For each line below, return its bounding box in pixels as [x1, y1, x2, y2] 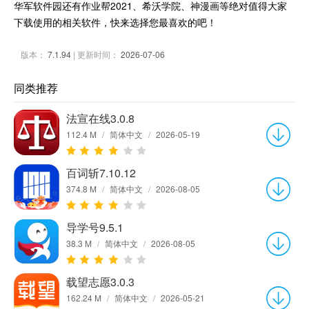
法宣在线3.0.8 [66, 110, 134, 126]
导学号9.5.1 [66, 219, 123, 235]
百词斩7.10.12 [66, 164, 136, 181]
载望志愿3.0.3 [66, 273, 134, 290]
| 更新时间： [71, 48, 121, 60]
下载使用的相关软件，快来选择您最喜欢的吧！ [14, 14, 217, 29]
